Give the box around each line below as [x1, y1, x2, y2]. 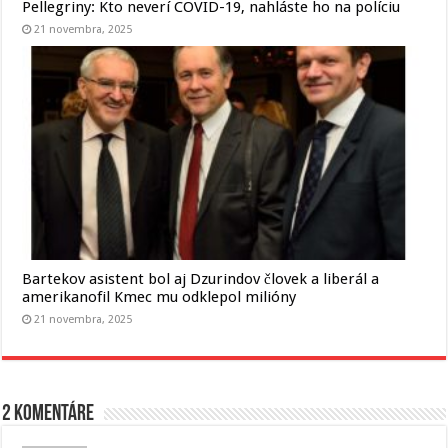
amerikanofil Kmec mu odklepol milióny [22, 288, 297, 307]
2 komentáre [2, 403, 95, 427]
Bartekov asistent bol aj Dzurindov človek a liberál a [22, 270, 380, 289]
